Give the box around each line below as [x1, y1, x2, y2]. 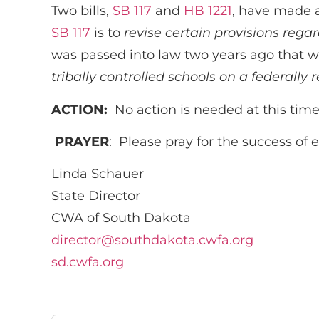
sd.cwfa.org [51, 254, 124, 271]
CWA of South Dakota [51, 210, 191, 226]
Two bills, [51, 3, 113, 19]
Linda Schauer [51, 166, 144, 182]
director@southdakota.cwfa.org [51, 232, 253, 249]
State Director [51, 188, 140, 204]
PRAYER [55, 134, 109, 150]
